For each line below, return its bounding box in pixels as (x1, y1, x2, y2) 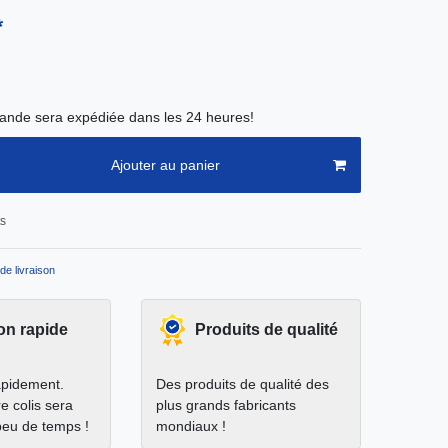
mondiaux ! (156, 418, 226, 435)
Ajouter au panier (110, 156, 220, 173)
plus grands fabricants (156, 397, 296, 414)
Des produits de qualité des (156, 376, 329, 393)
